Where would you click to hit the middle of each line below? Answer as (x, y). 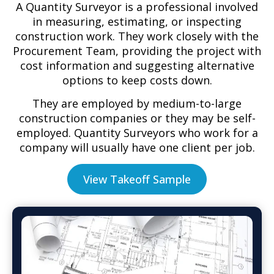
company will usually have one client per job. (137, 148)
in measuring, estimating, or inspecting (137, 21)
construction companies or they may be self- (137, 118)
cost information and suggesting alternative (137, 65)
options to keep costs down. (137, 80)
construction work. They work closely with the (137, 36)
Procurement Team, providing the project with (137, 50)
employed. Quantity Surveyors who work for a (137, 133)
